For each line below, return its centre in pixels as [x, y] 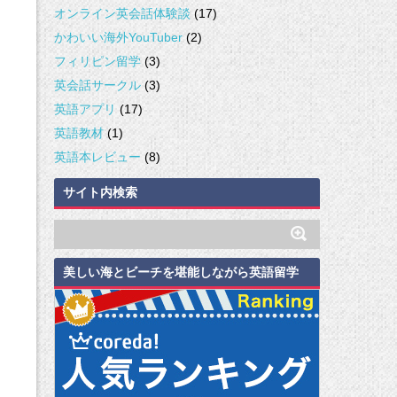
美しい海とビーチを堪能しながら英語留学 [181, 272]
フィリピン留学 [97, 61]
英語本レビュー [97, 156]
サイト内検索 [100, 192]
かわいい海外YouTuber [118, 37]
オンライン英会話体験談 [122, 13]
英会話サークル [97, 85]
